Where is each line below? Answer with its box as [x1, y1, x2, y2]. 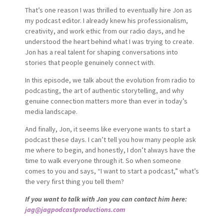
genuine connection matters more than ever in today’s [24, 96, 187, 105]
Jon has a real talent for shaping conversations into [24, 47, 178, 56]
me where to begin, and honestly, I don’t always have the [24, 145, 195, 154]
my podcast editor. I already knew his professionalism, [24, 15, 188, 25]
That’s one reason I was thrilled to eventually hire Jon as [24, 5, 192, 14]
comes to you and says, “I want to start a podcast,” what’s [24, 166, 199, 175]
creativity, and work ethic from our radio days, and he [24, 26, 185, 35]
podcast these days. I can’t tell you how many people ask [24, 134, 196, 144]
